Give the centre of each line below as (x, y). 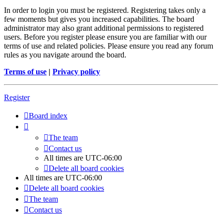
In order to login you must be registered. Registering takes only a (105, 10)
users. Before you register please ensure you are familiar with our (105, 37)
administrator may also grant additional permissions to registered (104, 28)
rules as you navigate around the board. (65, 55)
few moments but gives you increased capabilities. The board (99, 19)
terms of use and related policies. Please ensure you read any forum (109, 46)
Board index (48, 116)
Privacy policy (76, 72)
